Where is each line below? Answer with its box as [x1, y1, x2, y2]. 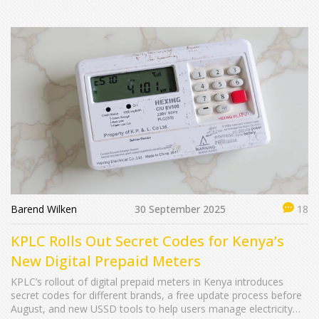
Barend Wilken [11, 202, 77, 216]
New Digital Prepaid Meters [11, 251, 201, 271]
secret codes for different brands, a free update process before [11, 288, 302, 303]
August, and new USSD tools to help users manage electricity [11, 302, 293, 316]
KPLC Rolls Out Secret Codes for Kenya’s [11, 231, 284, 251]
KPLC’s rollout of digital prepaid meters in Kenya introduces [11, 275, 283, 289]
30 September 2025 [134, 202, 226, 216]
